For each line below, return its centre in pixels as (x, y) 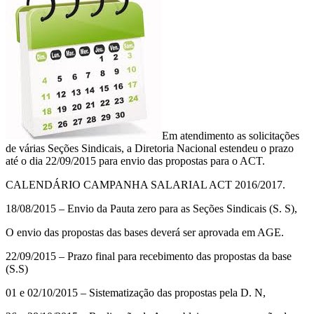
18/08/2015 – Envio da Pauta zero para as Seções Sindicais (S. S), (151, 208)
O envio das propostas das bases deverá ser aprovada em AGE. (145, 232)
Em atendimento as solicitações (231, 135)
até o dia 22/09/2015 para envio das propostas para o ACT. (135, 161)
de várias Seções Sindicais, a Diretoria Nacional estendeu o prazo (150, 148)
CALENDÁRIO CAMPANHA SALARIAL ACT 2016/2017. (145, 184)
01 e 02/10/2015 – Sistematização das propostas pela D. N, (136, 292)
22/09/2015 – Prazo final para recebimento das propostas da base (149, 256)
